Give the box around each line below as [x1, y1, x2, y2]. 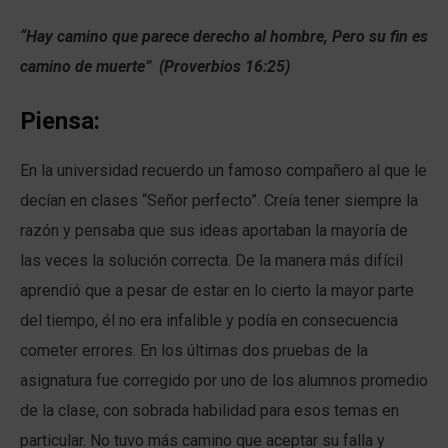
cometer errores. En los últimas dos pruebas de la [20, 341, 368, 361]
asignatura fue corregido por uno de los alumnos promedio [20, 371, 428, 391]
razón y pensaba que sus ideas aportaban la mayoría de [20, 221, 408, 241]
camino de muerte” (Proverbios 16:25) [20, 57, 290, 77]
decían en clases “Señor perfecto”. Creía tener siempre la [20, 191, 418, 211]
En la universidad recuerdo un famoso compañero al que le [20, 161, 427, 181]
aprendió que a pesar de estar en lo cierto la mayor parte [20, 281, 414, 301]
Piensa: [20, 107, 100, 136]
